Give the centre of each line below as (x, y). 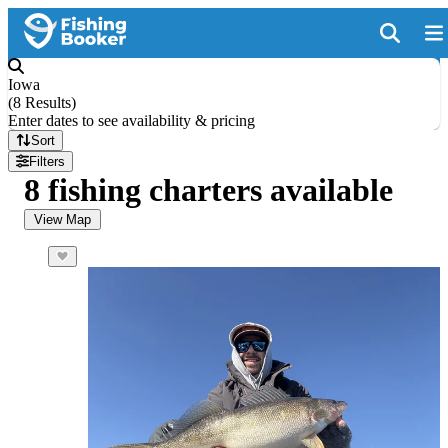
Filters (47, 161)
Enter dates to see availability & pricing (131, 120)
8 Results (42, 102)
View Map (62, 219)
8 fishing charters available (208, 190)
